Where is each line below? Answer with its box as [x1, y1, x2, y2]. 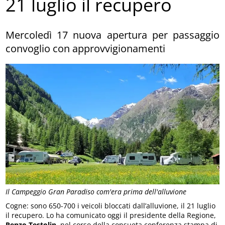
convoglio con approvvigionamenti [6, 41, 166, 55]
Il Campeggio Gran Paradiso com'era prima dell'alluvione [6, 186, 187, 196]
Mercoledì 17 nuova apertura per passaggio [6, 28, 219, 42]
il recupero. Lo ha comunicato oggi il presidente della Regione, [6, 210, 216, 220]
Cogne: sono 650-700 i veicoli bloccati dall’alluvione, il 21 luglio [6, 200, 216, 210]
